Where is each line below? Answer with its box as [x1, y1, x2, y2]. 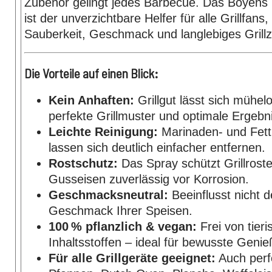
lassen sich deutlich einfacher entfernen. [49, 140, 265, 154]
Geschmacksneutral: [49, 188, 168, 202]
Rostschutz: [49, 156, 118, 170]
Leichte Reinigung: [49, 124, 158, 138]
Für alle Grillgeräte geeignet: [49, 251, 216, 265]
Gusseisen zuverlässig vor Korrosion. [49, 172, 249, 186]
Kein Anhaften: [49, 93, 134, 107]
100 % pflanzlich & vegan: [49, 219, 197, 233]
